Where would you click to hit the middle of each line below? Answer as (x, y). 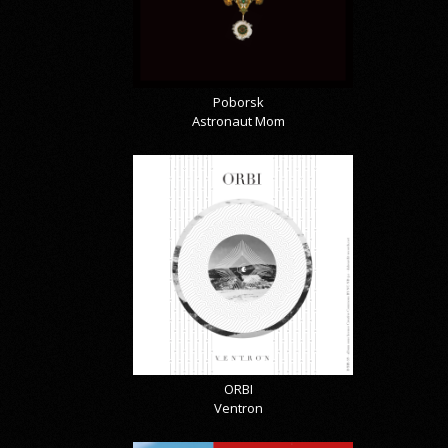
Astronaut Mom (238, 120)
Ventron (238, 407)
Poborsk (238, 101)
